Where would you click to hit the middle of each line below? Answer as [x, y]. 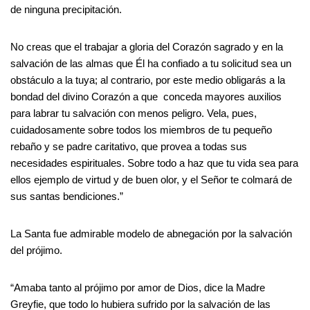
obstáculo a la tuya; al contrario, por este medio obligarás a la [148, 80]
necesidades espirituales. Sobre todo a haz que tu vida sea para [154, 163]
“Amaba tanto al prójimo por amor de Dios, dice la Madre [138, 287]
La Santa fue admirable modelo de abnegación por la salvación [151, 233]
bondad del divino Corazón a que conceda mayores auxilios [146, 96]
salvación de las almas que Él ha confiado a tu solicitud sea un [151, 63]
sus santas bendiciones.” [67, 196]
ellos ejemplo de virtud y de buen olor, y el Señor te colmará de [151, 179]
